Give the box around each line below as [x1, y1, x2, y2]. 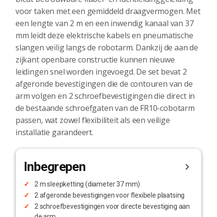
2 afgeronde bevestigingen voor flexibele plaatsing [34, 191, 185, 200]
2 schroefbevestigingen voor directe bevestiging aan [34, 202, 190, 211]
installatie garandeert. [15, 127, 93, 138]
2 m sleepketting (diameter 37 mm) [34, 180, 140, 188]
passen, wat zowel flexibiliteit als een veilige [15, 115, 170, 126]
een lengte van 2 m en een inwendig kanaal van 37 [15, 18, 194, 29]
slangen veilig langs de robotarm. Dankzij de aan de [15, 42, 199, 53]
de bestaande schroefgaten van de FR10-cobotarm [15, 103, 195, 114]
